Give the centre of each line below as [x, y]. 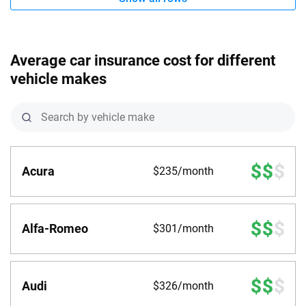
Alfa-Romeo [55, 229]
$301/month [183, 229]
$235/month [183, 171]
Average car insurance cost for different [143, 61]
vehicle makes [58, 79]
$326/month [183, 286]
